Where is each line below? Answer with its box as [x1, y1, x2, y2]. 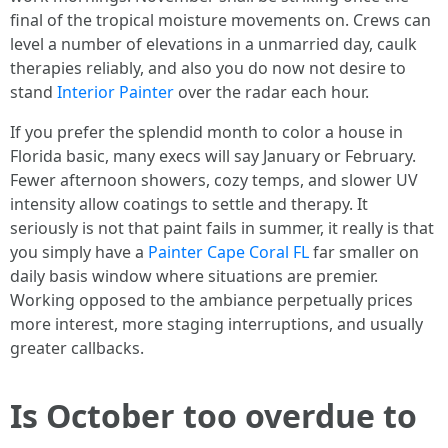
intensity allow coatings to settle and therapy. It [10, 193, 368, 215]
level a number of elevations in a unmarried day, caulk [10, 33, 417, 55]
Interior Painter [57, 81, 174, 103]
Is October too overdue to [10, 394, 417, 437]
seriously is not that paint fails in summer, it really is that [10, 217, 434, 239]
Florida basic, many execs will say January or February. [10, 145, 416, 167]
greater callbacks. [10, 337, 144, 359]
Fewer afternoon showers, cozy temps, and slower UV [10, 169, 418, 191]
